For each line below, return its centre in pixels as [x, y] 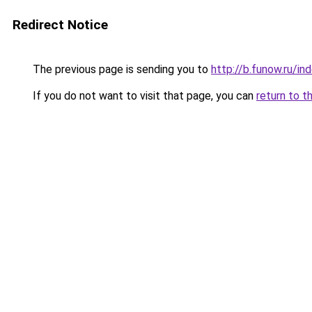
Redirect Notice [60, 25]
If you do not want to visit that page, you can [143, 96]
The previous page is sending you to [120, 69]
